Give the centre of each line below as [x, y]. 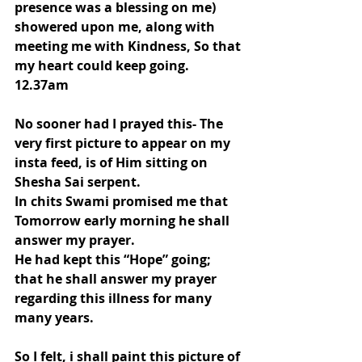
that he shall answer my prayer [117, 279]
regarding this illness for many [115, 298]
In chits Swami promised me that [123, 201]
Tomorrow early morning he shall [124, 221]
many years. [54, 318]
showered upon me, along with [116, 27]
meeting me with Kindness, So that [129, 46]
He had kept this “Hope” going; [114, 259]
